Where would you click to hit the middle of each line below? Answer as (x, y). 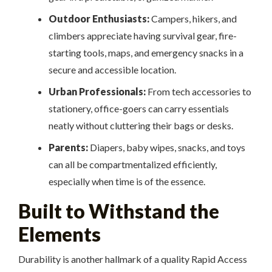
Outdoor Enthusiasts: (99, 19)
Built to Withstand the (119, 211)
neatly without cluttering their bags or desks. (141, 125)
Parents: (68, 147)
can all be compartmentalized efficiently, (132, 164)
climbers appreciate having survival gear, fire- (142, 36)
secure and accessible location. (112, 70)
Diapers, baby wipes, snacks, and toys (166, 147)
